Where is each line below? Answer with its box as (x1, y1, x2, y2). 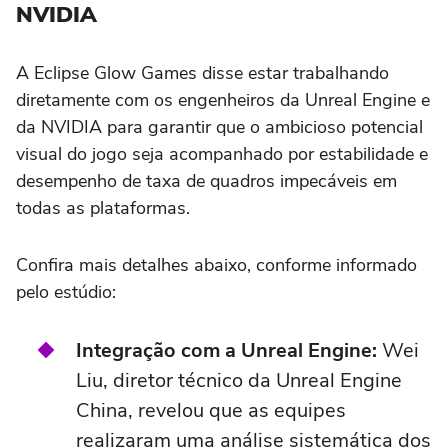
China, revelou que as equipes (76, 396, 346, 424)
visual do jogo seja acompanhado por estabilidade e (16, 141, 428, 166)
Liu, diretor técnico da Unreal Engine (76, 366, 402, 394)
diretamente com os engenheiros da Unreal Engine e (16, 87, 430, 112)
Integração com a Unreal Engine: (76, 336, 382, 364)
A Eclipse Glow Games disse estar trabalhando (16, 60, 389, 85)
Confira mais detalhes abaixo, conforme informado (16, 252, 417, 277)
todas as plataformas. (16, 195, 190, 220)
